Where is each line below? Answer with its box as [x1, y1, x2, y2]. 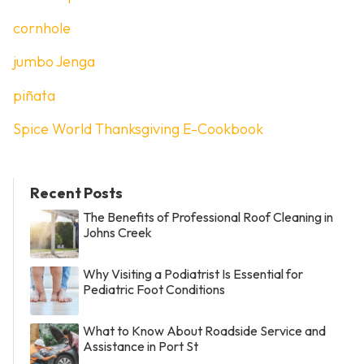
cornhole [13, 18, 71, 37]
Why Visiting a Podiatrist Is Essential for [83, 265, 303, 282]
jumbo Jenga [13, 52, 95, 71]
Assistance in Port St [83, 337, 198, 354]
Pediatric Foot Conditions [83, 280, 225, 297]
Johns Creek [83, 223, 152, 240]
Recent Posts [30, 183, 123, 202]
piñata [13, 85, 55, 105]
